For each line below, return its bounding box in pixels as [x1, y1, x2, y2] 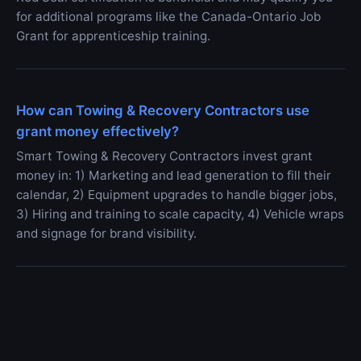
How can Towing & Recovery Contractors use [16, 102, 309, 119]
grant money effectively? [16, 123, 179, 140]
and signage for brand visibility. [16, 226, 197, 242]
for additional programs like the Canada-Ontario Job [16, 9, 321, 25]
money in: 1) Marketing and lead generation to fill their [16, 168, 331, 184]
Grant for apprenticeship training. [16, 28, 210, 44]
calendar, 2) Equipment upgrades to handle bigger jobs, [16, 187, 337, 203]
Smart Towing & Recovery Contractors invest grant [16, 148, 313, 164]
